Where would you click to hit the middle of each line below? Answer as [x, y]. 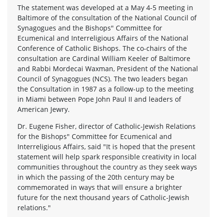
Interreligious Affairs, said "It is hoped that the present [106, 146]
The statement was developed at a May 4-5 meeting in [105, 7]
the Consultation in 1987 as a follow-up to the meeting [106, 89]
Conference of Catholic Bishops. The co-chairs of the [102, 48]
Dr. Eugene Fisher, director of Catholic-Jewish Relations [107, 126]
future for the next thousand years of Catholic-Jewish [103, 197]
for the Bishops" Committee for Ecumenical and [95, 136]
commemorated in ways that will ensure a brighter [100, 187]
